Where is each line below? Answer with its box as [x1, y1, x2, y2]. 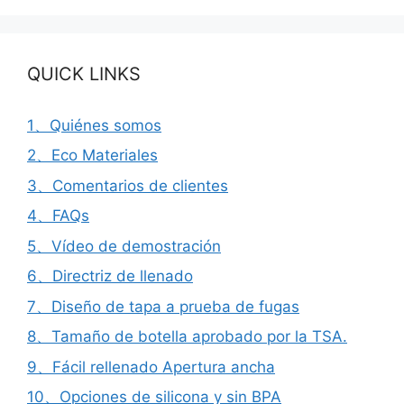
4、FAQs [27, 207, 89, 225]
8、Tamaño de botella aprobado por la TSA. [27, 327, 347, 345]
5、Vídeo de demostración [27, 236, 221, 255]
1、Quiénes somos [27, 115, 161, 134]
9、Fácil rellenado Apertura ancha [27, 357, 275, 376]
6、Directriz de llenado [27, 267, 193, 285]
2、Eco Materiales [27, 146, 158, 164]
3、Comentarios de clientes [27, 176, 228, 195]
